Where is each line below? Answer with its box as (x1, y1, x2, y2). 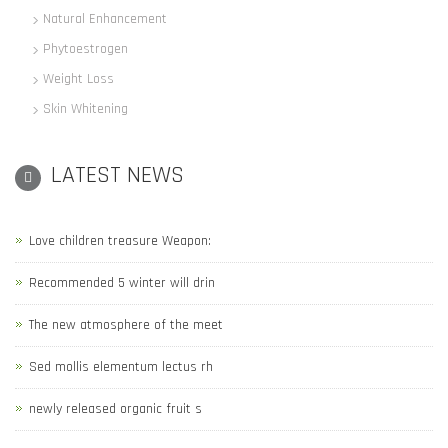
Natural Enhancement (43, 10, 167, 28)
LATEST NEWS (51, 160, 184, 190)
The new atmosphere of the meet (29, 316, 223, 334)
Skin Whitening (43, 100, 128, 118)
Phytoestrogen (43, 40, 128, 58)
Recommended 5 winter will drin (29, 274, 215, 292)
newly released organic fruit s (29, 400, 202, 418)
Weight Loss (43, 70, 114, 88)
